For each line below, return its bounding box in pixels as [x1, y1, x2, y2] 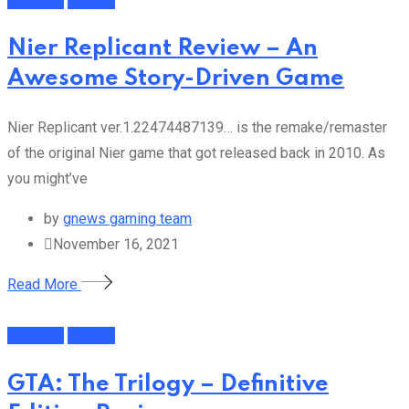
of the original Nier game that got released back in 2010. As [7, 144, 385, 162]
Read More [7, 276, 81, 293]
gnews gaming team [63, 210, 192, 227]
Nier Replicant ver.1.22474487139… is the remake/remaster [7, 119, 387, 136]
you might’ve [7, 170, 88, 187]
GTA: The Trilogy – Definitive [7, 372, 329, 396]
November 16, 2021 [53, 236, 179, 253]
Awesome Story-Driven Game [7, 68, 344, 91]
